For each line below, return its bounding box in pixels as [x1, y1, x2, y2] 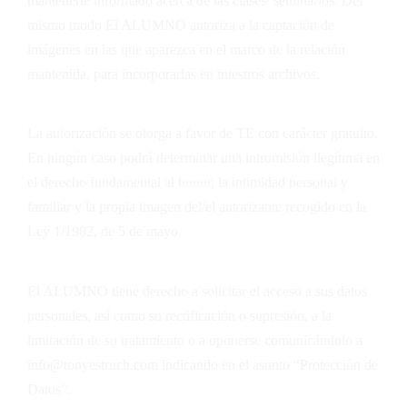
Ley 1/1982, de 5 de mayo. [27, 223, 182, 240]
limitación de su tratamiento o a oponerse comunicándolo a [27, 332, 362, 348]
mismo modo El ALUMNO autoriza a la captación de [27, 16, 334, 33]
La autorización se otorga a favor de [27, 125, 236, 142]
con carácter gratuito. [254, 125, 378, 142]
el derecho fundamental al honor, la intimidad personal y [27, 174, 348, 191]
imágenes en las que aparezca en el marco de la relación [27, 41, 345, 57]
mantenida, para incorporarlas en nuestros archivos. [27, 65, 320, 82]
